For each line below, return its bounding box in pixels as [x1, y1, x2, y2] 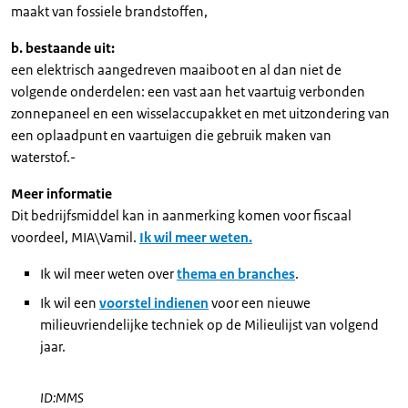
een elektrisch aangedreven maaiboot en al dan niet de [11, 61, 342, 78]
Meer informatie [11, 185, 112, 202]
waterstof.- [11, 148, 76, 166]
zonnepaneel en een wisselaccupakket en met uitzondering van [11, 105, 390, 122]
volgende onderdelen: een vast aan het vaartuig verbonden [11, 83, 365, 100]
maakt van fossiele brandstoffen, [11, 3, 208, 20]
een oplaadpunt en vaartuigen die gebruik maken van [11, 127, 331, 144]
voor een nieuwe [209, 294, 311, 311]
